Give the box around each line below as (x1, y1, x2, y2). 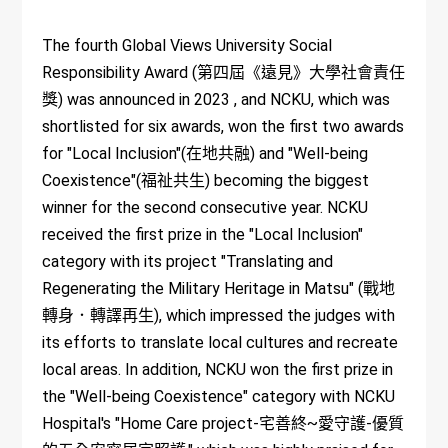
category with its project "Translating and (42, 252, 334, 272)
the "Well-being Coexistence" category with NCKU (42, 387, 396, 407)
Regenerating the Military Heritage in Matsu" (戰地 (42, 279, 396, 299)
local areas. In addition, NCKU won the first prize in (42, 360, 394, 380)
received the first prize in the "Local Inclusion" (42, 225, 364, 245)
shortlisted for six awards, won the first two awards (42, 117, 405, 137)
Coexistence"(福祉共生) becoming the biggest (42, 171, 370, 191)
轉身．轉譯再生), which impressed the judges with (42, 306, 396, 326)
